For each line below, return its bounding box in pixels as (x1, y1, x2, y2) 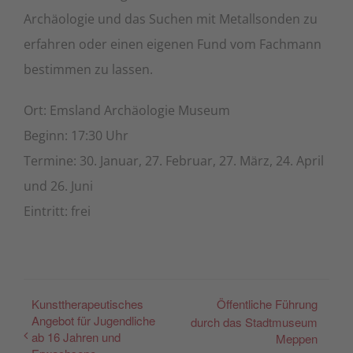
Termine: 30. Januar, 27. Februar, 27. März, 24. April (24, 151, 324, 169)
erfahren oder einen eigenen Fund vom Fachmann (24, 35, 321, 53)
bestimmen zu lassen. (24, 60, 153, 78)
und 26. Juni (24, 176, 93, 195)
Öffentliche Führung (217, 295, 318, 312)
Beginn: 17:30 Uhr (24, 126, 128, 144)
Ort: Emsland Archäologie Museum (24, 101, 230, 119)
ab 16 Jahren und (32, 328, 121, 345)
